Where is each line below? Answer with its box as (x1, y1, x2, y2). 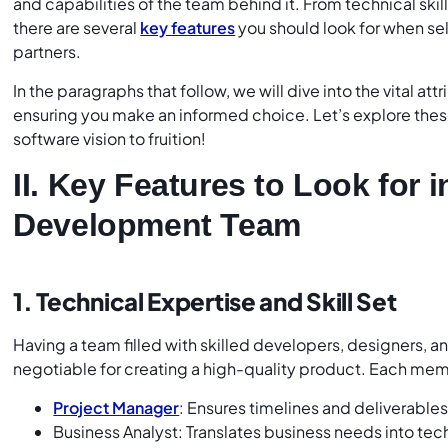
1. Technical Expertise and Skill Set (13, 286, 397, 317)
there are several (13, 17, 141, 39)
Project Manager (53, 396, 180, 418)
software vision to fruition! (13, 127, 207, 149)
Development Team (13, 207, 301, 244)
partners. (13, 41, 85, 63)
